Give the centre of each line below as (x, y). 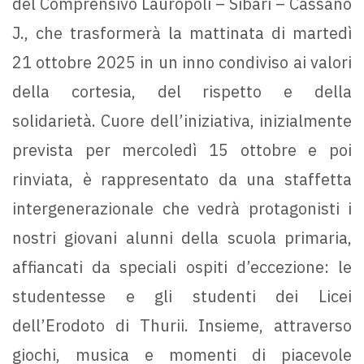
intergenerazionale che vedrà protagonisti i (182, 209)
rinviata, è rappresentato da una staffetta (182, 180)
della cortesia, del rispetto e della (182, 92)
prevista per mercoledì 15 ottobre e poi (182, 150)
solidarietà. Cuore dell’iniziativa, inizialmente (182, 121)
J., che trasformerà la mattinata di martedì (182, 33)
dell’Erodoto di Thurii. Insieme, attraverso (182, 326)
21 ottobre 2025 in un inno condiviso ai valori (182, 63)
